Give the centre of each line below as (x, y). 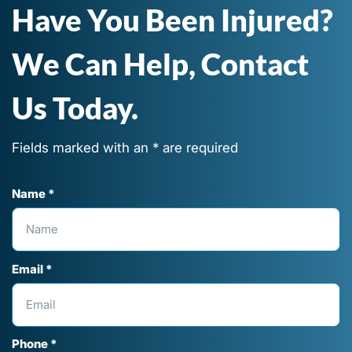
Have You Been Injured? (175, 20)
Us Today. (75, 108)
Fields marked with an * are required (125, 147)
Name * (33, 194)
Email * (32, 269)
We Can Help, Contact (160, 64)
